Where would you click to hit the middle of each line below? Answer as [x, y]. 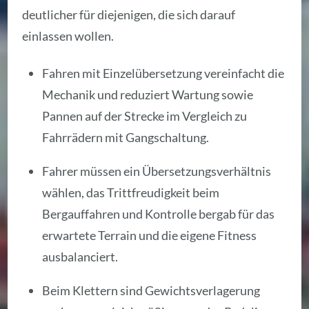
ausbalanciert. [80, 257]
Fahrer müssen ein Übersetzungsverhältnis [157, 171]
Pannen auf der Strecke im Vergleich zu [145, 116]
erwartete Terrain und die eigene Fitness [150, 236]
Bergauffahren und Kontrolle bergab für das [159, 214]
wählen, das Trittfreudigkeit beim [131, 193]
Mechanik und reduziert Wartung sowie [148, 95]
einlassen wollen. [68, 36]
